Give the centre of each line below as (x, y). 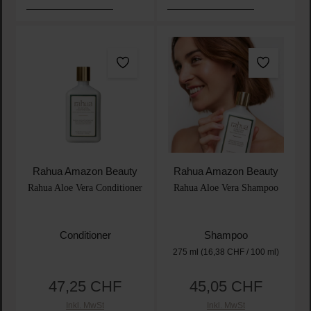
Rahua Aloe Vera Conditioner (85, 187)
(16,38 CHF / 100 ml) (239, 252)
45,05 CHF (226, 286)
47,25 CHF (85, 286)
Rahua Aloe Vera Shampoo (226, 187)
